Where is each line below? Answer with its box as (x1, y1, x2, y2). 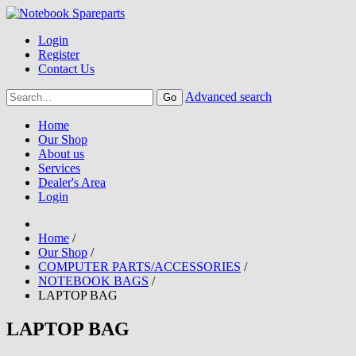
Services (38, 161, 80, 175)
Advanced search (185, 90, 272, 103)
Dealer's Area (38, 176, 106, 189)
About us (38, 147, 84, 161)
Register (38, 48, 79, 61)
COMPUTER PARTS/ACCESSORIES (38, 260, 241, 273)
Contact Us (38, 62, 95, 75)
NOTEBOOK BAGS (38, 274, 149, 288)
